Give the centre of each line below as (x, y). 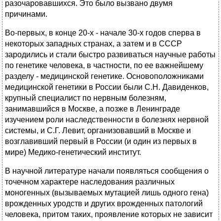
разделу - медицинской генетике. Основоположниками (104, 76)
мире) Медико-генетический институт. (73, 152)
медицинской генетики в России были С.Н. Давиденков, (107, 87)
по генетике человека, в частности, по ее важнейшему (104, 66)
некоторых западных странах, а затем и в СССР (93, 44)
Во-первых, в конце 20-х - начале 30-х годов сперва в (103, 33)
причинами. (26, 14)
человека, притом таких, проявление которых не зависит (109, 215)
